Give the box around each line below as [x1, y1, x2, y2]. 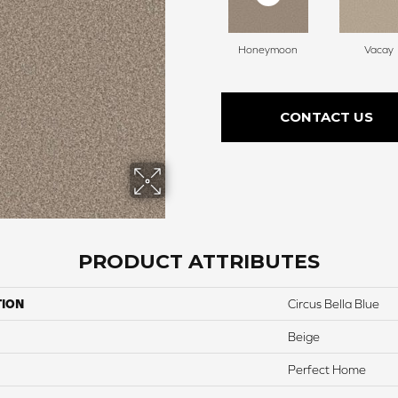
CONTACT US [279, 107, 373, 125]
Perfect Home [288, 362, 366, 377]
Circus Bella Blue [288, 296, 379, 311]
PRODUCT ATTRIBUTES [78, 249, 320, 274]
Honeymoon [238, 43, 298, 56]
